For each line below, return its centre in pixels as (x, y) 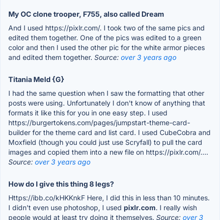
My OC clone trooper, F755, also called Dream (86, 14)
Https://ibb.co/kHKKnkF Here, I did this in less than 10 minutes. (109, 197)
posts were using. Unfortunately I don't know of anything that (107, 103)
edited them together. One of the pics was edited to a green (105, 37)
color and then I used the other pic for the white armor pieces (107, 47)
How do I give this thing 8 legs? (61, 184)
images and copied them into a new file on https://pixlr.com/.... (108, 152)
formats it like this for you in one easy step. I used (88, 112)
